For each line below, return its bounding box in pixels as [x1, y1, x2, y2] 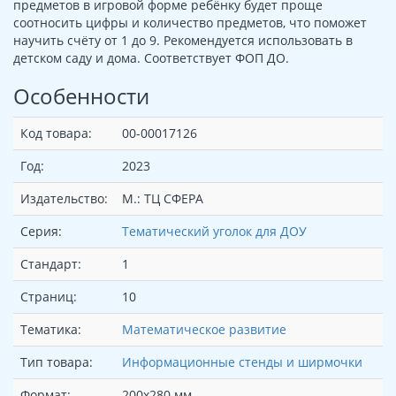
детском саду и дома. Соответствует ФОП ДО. [13, 49, 289, 66]
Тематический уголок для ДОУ [122, 222, 307, 240]
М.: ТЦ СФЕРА [122, 189, 203, 207]
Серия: [20, 222, 62, 240]
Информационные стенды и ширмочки [122, 353, 362, 370]
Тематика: [20, 320, 81, 338]
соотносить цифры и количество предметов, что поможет [13, 13, 367, 31]
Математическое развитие [122, 320, 286, 338]
